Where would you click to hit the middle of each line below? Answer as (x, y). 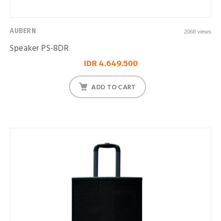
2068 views (198, 32)
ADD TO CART (114, 87)
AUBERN (23, 31)
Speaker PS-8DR (39, 49)
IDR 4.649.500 (110, 63)
